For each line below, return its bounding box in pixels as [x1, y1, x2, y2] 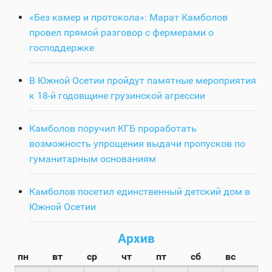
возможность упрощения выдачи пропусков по [29, 138, 245, 150]
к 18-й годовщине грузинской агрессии [29, 90, 205, 102]
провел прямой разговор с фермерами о [29, 27, 214, 39]
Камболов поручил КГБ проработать [29, 123, 197, 135]
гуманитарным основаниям [29, 153, 156, 165]
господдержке [29, 42, 94, 54]
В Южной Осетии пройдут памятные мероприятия [29, 75, 256, 87]
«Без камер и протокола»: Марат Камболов [29, 12, 228, 24]
